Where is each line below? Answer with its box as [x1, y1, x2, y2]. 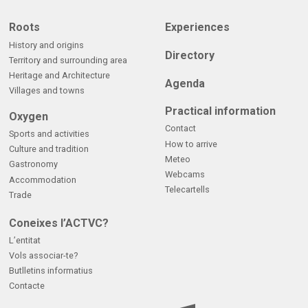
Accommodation [8, 174, 76, 185]
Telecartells [165, 184, 210, 195]
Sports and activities [8, 128, 89, 139]
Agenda [165, 76, 205, 90]
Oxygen [8, 109, 48, 123]
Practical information [165, 104, 276, 118]
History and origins [8, 39, 84, 50]
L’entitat [8, 234, 41, 245]
